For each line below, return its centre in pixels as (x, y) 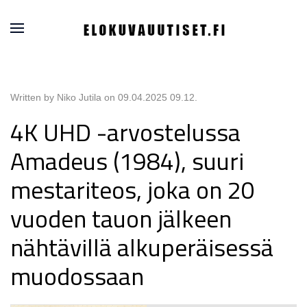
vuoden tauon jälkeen (121, 219)
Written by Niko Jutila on (64, 97)
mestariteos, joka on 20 (133, 190)
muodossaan (77, 276)
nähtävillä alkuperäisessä (142, 247)
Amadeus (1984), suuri (127, 161)
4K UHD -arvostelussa (125, 132)
